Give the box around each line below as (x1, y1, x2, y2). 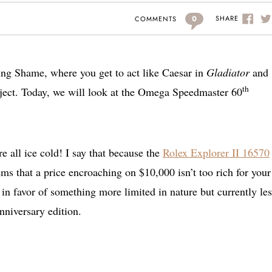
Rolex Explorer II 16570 (163, 145, 270, 160)
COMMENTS (135, 13, 177, 24)
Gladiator (206, 65, 250, 80)
